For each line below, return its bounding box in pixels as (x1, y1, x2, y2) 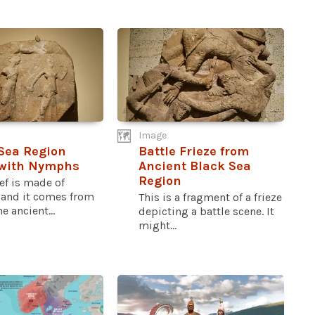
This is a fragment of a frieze (139, 190, 283, 204)
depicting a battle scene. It (139, 204, 275, 218)
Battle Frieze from (139, 143, 250, 159)
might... (139, 218, 177, 232)
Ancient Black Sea (139, 157, 252, 174)
